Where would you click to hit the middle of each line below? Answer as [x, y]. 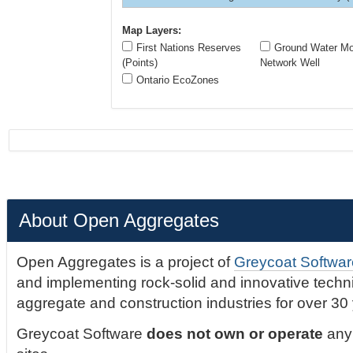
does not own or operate [235, 333]
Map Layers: [151, 31]
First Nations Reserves [188, 48]
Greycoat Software [82, 333]
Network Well [290, 63]
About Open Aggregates [119, 221]
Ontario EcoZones [177, 80]
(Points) [139, 63]
